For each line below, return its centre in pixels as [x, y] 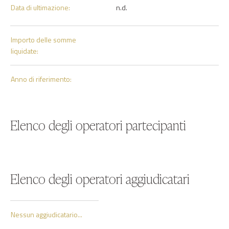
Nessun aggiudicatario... [47, 214]
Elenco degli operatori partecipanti [98, 125]
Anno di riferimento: [41, 79]
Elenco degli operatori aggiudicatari [100, 179]
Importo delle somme [43, 40]
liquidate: [25, 51]
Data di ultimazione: [40, 7]
